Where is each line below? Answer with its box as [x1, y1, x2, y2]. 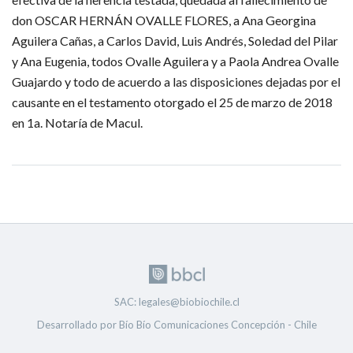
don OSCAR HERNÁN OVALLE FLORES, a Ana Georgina [12, 13, 316, 28]
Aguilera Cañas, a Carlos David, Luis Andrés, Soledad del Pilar [12, 33, 338, 48]
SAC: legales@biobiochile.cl [113, 295, 240, 308]
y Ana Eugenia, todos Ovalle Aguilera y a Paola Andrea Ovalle [12, 54, 339, 69]
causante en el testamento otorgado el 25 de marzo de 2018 [12, 95, 333, 110]
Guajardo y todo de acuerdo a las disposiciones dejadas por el [12, 74, 340, 89]
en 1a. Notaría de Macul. [12, 115, 143, 130]
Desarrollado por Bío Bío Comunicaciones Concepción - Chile [36, 318, 317, 331]
